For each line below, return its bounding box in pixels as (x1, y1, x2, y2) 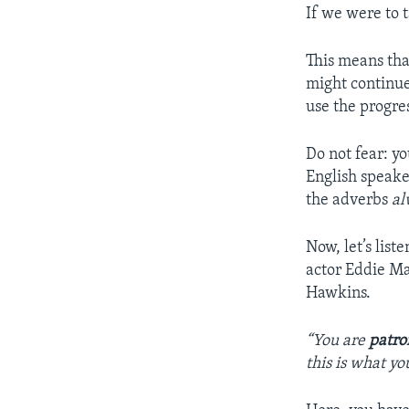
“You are (306, 331, 370, 350)
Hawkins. (306, 284, 372, 302)
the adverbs (306, 191, 393, 209)
